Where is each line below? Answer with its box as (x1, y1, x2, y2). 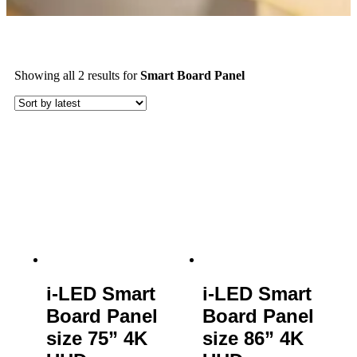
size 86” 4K (202, 327, 304, 349)
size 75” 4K (46, 327, 147, 349)
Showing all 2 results (14, 68, 123, 82)
